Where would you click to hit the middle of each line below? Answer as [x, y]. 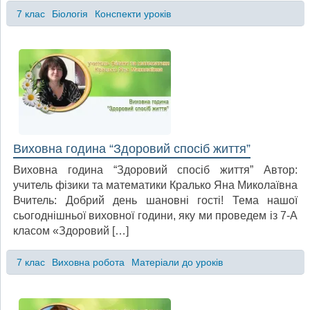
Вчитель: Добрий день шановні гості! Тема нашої [155, 201]
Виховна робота [88, 262]
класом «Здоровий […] [71, 231]
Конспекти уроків [133, 13]
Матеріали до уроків [177, 262]
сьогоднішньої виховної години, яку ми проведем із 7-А [155, 216]
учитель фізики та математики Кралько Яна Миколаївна [155, 185]
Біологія [70, 13]
